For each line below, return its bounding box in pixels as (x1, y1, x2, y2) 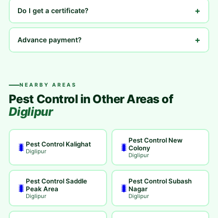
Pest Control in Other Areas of (8, 92, 173, 106)
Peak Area (26, 184, 59, 193)
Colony (128, 144, 150, 152)
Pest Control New (128, 136, 182, 144)
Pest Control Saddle (26, 177, 88, 185)
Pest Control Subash (128, 177, 192, 185)
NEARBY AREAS (19, 82, 77, 88)
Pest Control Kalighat (26, 140, 91, 148)
